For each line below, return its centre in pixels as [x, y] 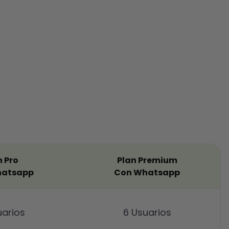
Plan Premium [147, 161]
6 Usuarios [147, 213]
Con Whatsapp [147, 173]
